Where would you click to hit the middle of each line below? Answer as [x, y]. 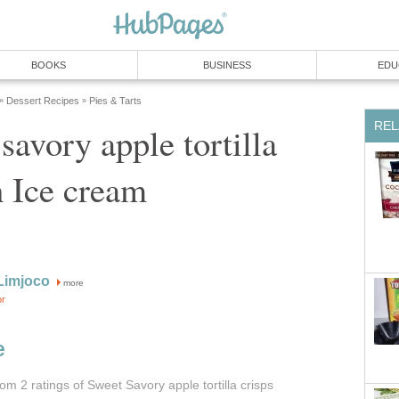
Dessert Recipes [43, 101]
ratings [50, 386]
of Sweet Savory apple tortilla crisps [171, 386]
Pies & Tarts [115, 101]
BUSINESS [227, 65]
